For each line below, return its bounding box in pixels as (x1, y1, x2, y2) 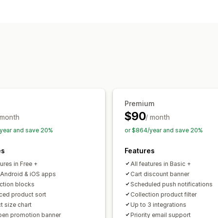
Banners (125, 14, 155, 24)
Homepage (160, 14, 201, 24)
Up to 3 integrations (130, 200, 186, 208)
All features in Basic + (130, 160, 191, 167)
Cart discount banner (130, 170, 189, 178)
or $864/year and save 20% (125, 126, 203, 134)
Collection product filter (130, 190, 197, 198)
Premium (125, 99, 155, 108)
